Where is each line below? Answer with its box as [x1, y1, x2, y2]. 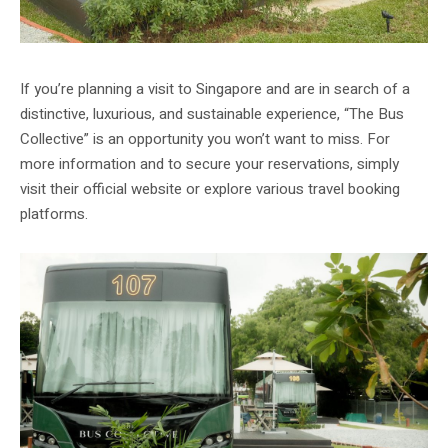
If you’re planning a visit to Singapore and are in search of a [20, 77, 410, 100]
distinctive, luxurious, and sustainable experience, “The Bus [20, 102, 404, 125]
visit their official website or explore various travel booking [20, 177, 400, 200]
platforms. [20, 202, 88, 225]
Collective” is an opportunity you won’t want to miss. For [20, 127, 390, 150]
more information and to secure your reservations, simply [20, 152, 399, 175]
